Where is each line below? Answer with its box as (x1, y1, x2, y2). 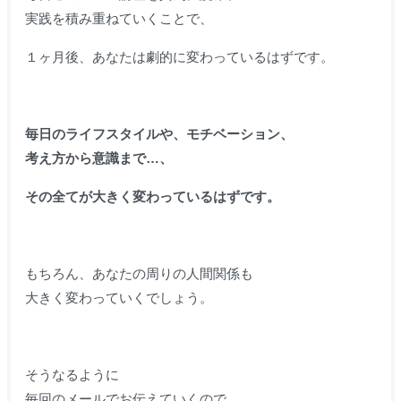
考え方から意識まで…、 (24, 149, 173, 166)
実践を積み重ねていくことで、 (24, 10, 213, 26)
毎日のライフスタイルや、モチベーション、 (24, 125, 294, 141)
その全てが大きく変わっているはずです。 (24, 188, 280, 204)
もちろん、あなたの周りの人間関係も (24, 265, 253, 281)
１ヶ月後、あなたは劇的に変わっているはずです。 (24, 48, 334, 64)
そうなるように (24, 366, 119, 382)
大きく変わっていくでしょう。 (24, 289, 213, 305)
